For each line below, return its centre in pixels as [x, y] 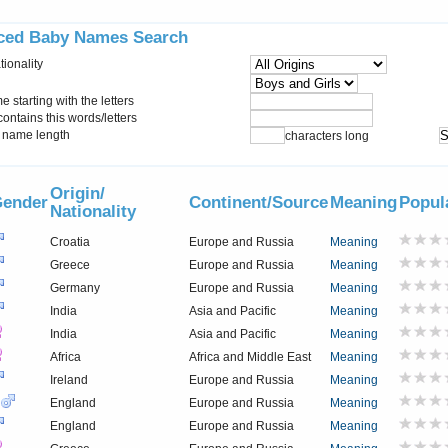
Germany [75, 287]
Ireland [69, 379]
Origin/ [77, 192]
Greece [70, 264]
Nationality [93, 210]
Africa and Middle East [250, 356]
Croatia [70, 241]
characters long [327, 136]
